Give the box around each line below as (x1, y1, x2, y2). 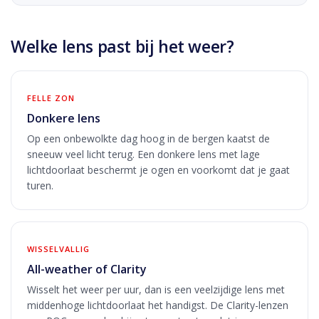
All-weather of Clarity (27, 261, 147, 277)
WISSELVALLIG (27, 243, 90, 254)
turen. (27, 178, 53, 192)
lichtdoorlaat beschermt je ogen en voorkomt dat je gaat (27, 162, 290, 177)
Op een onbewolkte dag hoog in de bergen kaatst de (27, 131, 270, 145)
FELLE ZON (27, 92, 75, 103)
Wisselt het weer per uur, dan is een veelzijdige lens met (27, 282, 285, 296)
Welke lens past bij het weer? (11, 34, 234, 58)
